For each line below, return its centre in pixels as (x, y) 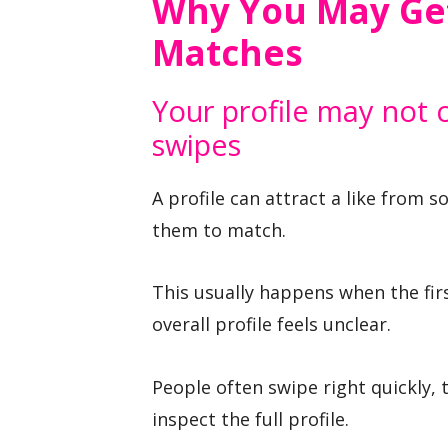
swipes (196, 144)
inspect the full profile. (250, 418)
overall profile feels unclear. (271, 324)
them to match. (219, 229)
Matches (227, 52)
